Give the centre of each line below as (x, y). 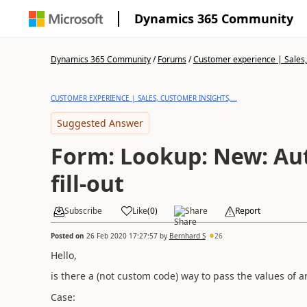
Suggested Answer (100, 123)
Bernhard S (187, 235)
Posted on (68, 235)
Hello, (63, 255)
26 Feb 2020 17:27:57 (122, 235)
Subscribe (83, 211)
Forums (172, 59)
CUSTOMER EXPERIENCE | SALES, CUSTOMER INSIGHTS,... (144, 98)
